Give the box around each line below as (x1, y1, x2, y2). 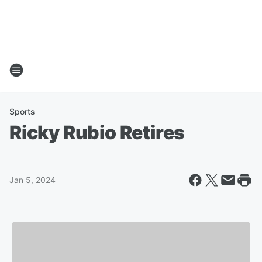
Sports (9, 106, 35, 116)
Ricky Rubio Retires (9, 121, 185, 144)
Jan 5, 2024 (9, 175, 56, 185)
